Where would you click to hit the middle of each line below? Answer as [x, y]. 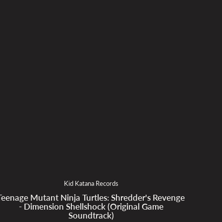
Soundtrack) [91, 216]
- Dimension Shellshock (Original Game [91, 207]
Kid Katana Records [91, 184]
